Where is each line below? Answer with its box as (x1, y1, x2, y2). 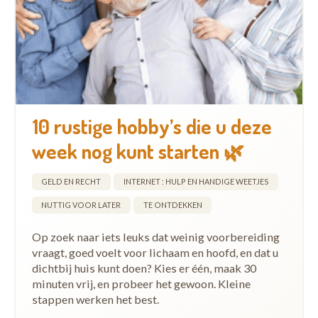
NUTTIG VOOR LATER (41, 200, 121, 210)
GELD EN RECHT (41, 177, 101, 187)
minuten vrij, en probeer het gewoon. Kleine (31, 277, 251, 291)
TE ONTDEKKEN (143, 200, 202, 210)
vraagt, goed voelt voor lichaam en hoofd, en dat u (31, 246, 278, 260)
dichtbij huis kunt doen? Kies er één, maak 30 (31, 261, 256, 275)
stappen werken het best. (31, 292, 159, 307)
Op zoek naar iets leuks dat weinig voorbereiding (31, 230, 280, 244)
